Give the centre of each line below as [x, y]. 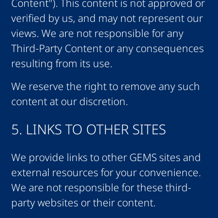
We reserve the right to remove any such [105, 86]
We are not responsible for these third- [101, 187]
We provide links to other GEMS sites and [106, 157]
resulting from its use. [62, 64]
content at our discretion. [69, 101]
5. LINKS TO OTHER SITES [88, 129]
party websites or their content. [83, 202]
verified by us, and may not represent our [107, 18]
